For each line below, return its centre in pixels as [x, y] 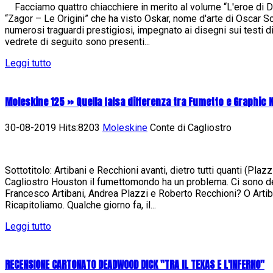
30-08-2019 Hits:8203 [54, 127]
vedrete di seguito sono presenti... [77, 42]
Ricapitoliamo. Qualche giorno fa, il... [80, 205]
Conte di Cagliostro [190, 127]
